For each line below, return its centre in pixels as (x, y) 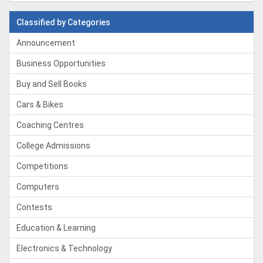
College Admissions (53, 146)
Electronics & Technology (64, 248)
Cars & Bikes (40, 104)
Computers (38, 187)
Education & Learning (56, 228)
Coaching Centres (50, 125)
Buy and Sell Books (52, 84)
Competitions (42, 166)
